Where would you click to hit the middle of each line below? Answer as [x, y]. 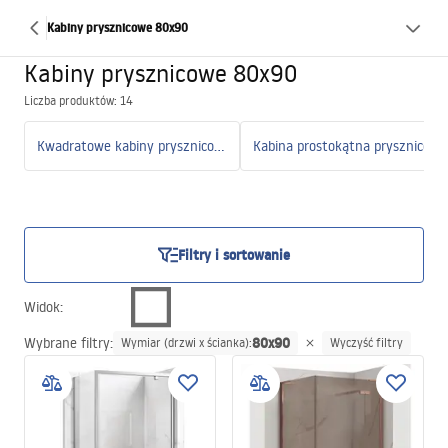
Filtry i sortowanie [234, 255]
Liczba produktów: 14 [78, 100]
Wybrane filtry [67, 343]
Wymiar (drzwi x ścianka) [185, 342]
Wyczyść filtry [366, 342]
